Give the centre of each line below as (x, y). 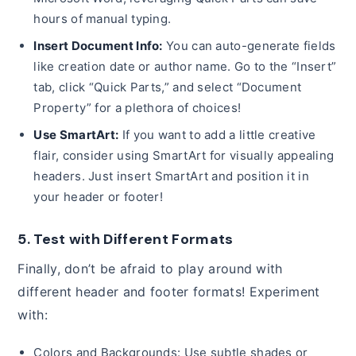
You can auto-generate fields (249, 45)
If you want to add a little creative (217, 134)
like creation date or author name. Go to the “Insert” (185, 66)
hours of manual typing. (103, 18)
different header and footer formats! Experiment (169, 291)
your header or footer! (99, 196)
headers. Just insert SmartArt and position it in (171, 176)
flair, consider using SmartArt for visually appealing (184, 155)
